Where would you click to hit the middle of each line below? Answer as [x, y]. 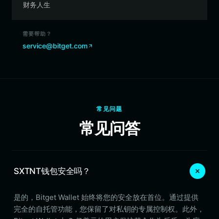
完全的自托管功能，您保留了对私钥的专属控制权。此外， [109, 209]
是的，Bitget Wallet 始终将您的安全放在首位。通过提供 [106, 197]
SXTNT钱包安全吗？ [52, 171]
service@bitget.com [55, 46]
